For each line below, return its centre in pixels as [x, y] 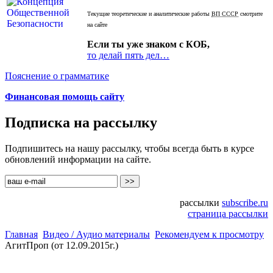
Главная [21, 235]
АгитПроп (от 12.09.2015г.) [62, 246]
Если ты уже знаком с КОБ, [148, 44]
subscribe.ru [245, 203]
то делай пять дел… [128, 55]
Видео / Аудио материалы [96, 235]
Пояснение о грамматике [57, 76]
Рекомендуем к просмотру [209, 235]
